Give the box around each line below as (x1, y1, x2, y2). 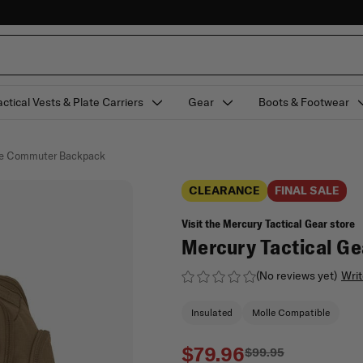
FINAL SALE (275, 183, 340, 198)
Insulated (191, 306, 233, 318)
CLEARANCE (189, 183, 260, 198)
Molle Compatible (252, 306, 330, 318)
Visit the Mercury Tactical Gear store (181, 216, 355, 231)
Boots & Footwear (258, 95, 349, 109)
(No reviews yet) (256, 268, 337, 283)
